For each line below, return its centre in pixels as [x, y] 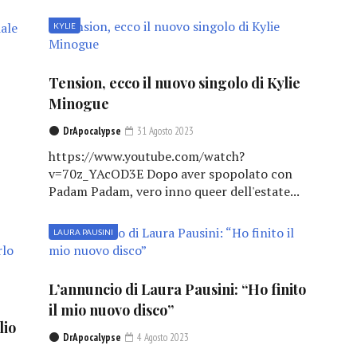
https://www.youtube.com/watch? [146, 157]
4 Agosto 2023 [161, 338]
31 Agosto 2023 [164, 131]
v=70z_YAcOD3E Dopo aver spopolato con [170, 174]
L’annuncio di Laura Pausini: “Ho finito [177, 290]
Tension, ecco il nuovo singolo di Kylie [174, 83]
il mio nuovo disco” [111, 310]
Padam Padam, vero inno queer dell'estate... [174, 192]
